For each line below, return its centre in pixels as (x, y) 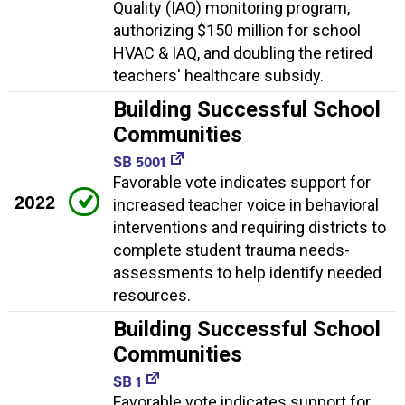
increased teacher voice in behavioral (246, 204)
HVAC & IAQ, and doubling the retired (243, 52)
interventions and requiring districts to (250, 227)
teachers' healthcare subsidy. (218, 75)
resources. (152, 295)
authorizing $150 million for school (237, 30)
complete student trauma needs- (231, 250)
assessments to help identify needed (247, 272)
